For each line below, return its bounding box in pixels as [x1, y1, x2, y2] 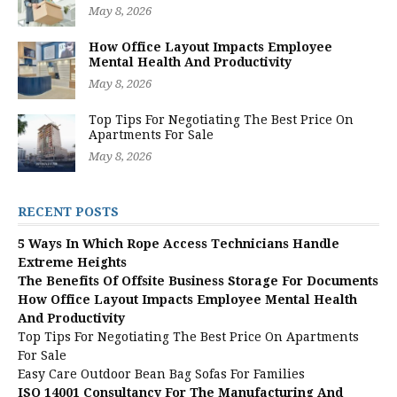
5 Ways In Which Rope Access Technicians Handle [18, 237, 339, 251]
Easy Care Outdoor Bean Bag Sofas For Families [18, 367, 305, 381]
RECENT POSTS [18, 205, 119, 219]
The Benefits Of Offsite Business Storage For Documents [18, 274, 378, 288]
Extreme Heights [18, 255, 127, 269]
